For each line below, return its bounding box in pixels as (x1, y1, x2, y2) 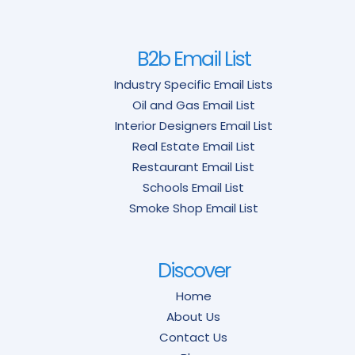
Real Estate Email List (132, 137, 255, 155)
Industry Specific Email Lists (114, 75, 273, 93)
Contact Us (159, 328, 227, 345)
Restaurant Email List (132, 158, 254, 175)
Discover (157, 256, 230, 284)
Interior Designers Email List (114, 116, 273, 134)
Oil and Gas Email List (132, 96, 255, 113)
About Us (166, 307, 220, 325)
